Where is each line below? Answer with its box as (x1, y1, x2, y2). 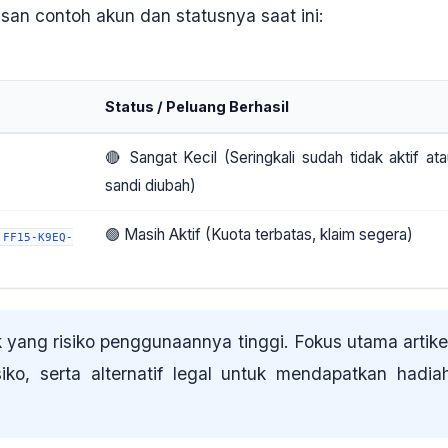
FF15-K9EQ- (3, 230, 74, 244)
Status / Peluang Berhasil (105, 98, 289, 116)
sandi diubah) (105, 176, 196, 196)
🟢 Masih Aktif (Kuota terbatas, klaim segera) (105, 225, 413, 245)
